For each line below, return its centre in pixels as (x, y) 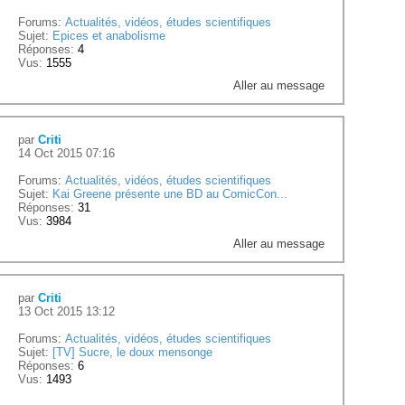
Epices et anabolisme (109, 36)
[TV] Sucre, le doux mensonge (133, 353)
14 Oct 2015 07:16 (67, 154)
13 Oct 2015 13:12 (67, 312)
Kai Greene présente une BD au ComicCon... (170, 194)
